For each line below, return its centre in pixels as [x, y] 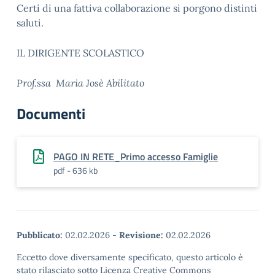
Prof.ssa [34, 83]
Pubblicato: [40, 235]
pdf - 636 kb [76, 170]
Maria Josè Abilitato [100, 83]
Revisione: [141, 235]
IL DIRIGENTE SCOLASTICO [80, 53]
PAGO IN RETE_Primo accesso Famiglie [136, 157]
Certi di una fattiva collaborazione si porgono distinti [137, 8]
